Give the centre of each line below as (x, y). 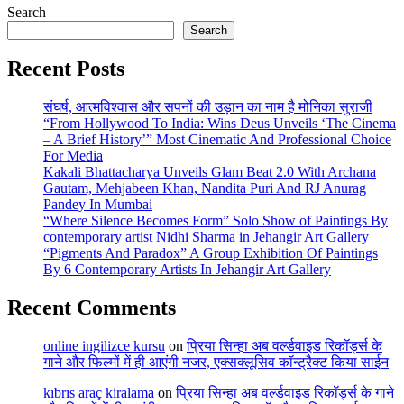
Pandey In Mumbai (98, 205)
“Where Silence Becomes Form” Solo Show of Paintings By (216, 221)
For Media (73, 156)
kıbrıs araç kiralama (99, 393)
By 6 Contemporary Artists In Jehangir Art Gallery (187, 270)
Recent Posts (66, 69)
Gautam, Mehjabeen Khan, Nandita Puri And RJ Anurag (205, 188)
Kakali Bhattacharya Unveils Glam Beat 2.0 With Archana (210, 172)
